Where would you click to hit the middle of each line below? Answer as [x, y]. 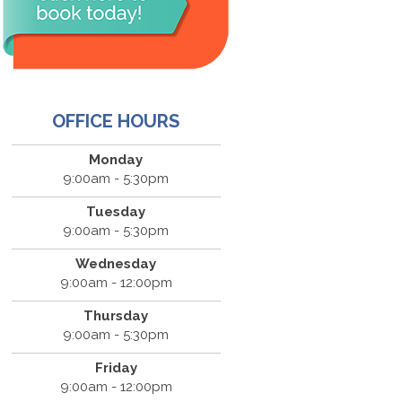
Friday [116, 368]
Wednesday [116, 264]
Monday [116, 160]
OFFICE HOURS [116, 122]
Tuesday [116, 212]
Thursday [116, 316]
